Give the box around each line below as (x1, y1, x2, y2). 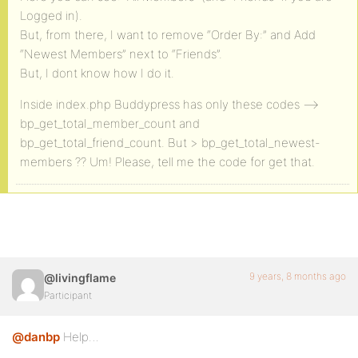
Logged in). (20, 8, 82, 23)
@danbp (12, 329, 60, 344)
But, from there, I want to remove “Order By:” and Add (20, 27, 316, 42)
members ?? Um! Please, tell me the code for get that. (20, 154, 315, 169)
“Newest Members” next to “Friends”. (20, 46, 222, 62)
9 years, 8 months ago (249, 270, 346, 282)
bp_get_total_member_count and (20, 116, 200, 131)
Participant (44, 289, 92, 301)
